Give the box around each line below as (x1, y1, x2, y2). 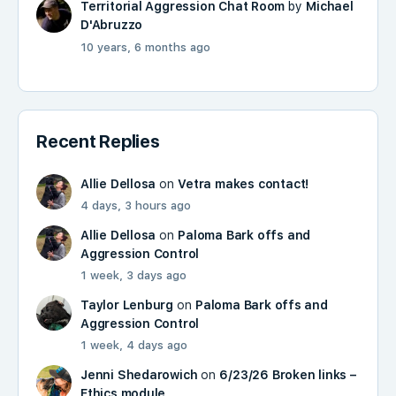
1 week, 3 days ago (80, 269, 187, 282)
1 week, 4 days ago (80, 339, 187, 352)
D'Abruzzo (80, 18, 143, 32)
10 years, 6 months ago (80, 41, 210, 54)
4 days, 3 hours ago (80, 199, 191, 212)
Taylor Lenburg (80, 298, 174, 312)
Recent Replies (36, 131, 160, 152)
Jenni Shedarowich (80, 368, 198, 382)
